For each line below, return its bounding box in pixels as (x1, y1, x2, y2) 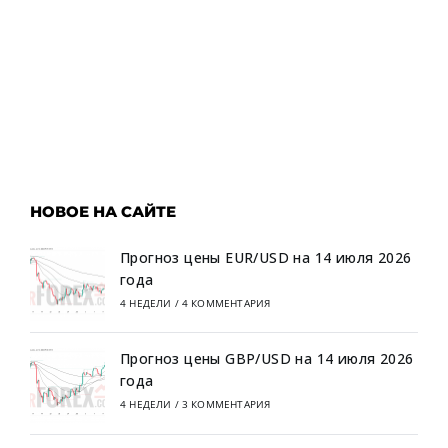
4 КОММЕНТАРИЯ (181, 295, 271, 310)
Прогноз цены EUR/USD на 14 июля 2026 (120, 247, 412, 267)
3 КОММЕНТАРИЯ (181, 397, 271, 412)
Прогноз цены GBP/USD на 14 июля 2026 (120, 349, 414, 369)
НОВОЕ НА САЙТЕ (30, 201, 176, 221)
